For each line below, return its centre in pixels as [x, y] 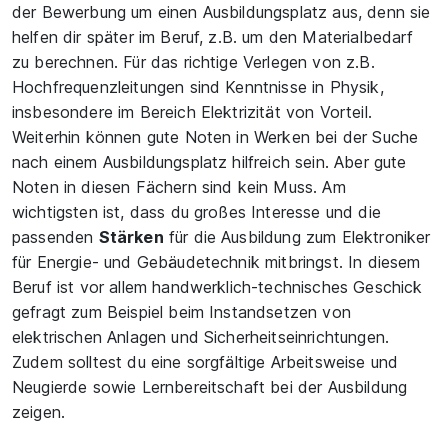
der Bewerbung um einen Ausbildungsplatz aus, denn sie [221, 12]
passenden [55, 237]
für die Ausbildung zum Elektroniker [297, 237]
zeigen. [39, 412]
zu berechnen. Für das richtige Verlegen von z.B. [193, 62]
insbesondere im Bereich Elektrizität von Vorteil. [192, 112]
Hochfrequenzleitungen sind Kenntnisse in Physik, [198, 87]
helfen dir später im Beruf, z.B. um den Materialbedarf [213, 37]
